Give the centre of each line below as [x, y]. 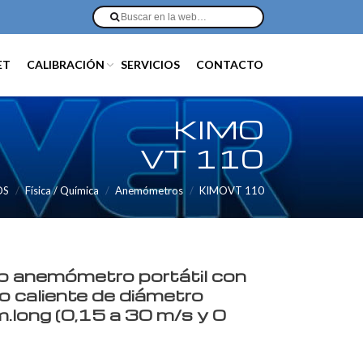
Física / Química [62, 190]
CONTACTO [230, 65]
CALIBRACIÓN [66, 65]
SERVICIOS [150, 65]
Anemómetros [149, 190]
